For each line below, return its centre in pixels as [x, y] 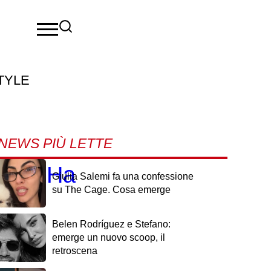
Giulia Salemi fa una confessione [122, 176]
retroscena [74, 251]
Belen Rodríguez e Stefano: [111, 224]
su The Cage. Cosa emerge [111, 190]
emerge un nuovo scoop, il [108, 237]
